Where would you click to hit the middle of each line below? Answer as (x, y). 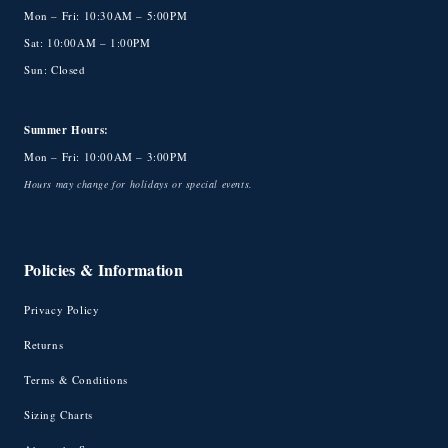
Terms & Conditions (76, 379)
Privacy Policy (62, 309)
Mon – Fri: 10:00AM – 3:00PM (106, 157)
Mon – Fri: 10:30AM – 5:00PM (106, 16)
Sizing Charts (58, 414)
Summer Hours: (66, 130)
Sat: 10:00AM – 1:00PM (87, 43)
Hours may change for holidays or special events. (138, 184)
